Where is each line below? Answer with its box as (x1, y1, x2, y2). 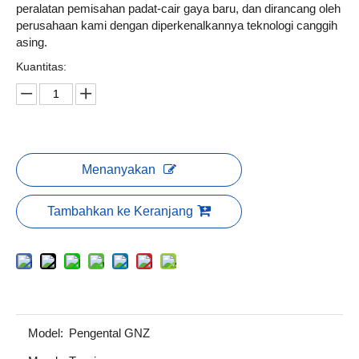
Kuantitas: (16, 59, 67, 73)
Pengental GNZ (69, 325, 150, 340)
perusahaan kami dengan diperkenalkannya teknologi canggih (16, 18, 337, 32)
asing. (16, 34, 47, 49)
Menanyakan (82, 162, 155, 176)
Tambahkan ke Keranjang (47, 204, 193, 218)
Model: (28, 325, 63, 340)
